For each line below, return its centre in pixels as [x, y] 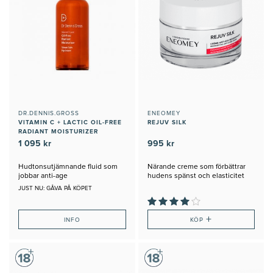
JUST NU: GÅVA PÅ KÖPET [55, 189]
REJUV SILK [167, 123]
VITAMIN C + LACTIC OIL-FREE [70, 123]
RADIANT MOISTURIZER [58, 132]
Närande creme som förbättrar [196, 167]
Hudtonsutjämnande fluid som [68, 167]
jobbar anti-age [43, 176]
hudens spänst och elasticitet [196, 176]
